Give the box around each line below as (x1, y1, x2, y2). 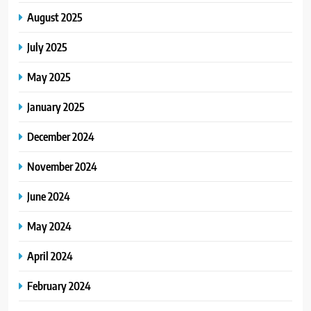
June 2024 (27, 188, 70, 203)
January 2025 (27, 99, 85, 114)
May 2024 (27, 218, 72, 233)
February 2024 (27, 278, 91, 293)
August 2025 (27, 9, 83, 24)
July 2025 (27, 39, 67, 54)
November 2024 (27, 158, 97, 174)
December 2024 (27, 128, 94, 144)
